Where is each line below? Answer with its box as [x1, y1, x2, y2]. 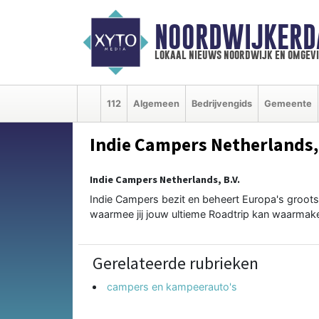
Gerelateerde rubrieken [93, 251, 258, 274]
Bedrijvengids [192, 98, 252, 109]
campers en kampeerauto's [107, 280, 238, 293]
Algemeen [133, 98, 179, 109]
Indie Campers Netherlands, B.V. [90, 172, 240, 186]
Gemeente [264, 98, 312, 109]
